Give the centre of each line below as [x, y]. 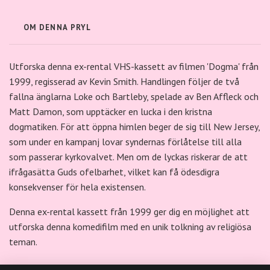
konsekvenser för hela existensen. [77, 187]
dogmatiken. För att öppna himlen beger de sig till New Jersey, [134, 126]
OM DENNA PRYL [58, 27]
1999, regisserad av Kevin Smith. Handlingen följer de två [124, 81]
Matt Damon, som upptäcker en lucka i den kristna [111, 111]
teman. [23, 241]
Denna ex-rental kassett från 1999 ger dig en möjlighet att [129, 211]
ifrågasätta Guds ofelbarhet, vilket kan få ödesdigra [114, 171]
